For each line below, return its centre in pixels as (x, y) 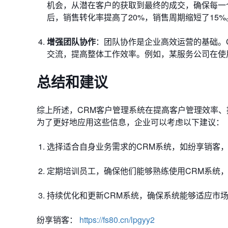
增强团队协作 (71, 41)
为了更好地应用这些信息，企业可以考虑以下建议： (130, 122)
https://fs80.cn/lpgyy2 (117, 220)
